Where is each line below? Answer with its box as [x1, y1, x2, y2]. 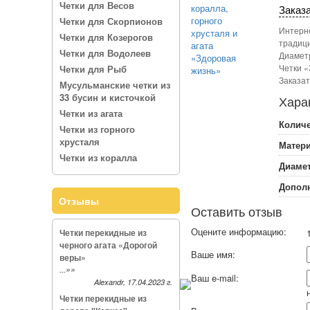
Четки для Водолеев [59, 46, 151, 60]
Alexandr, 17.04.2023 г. [93, 277, 172, 287]
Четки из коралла [59, 151, 137, 164]
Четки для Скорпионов [59, 15, 163, 28]
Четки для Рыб [59, 62, 127, 75]
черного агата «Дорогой [59, 239, 157, 251]
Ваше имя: [190, 248, 238, 261]
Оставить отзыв [190, 202, 282, 220]
